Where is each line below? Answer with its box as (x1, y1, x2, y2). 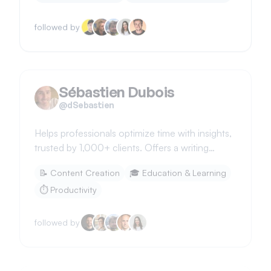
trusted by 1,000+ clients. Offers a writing (34, 134, 209, 146)
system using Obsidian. (34, 148, 131, 160)
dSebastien (67, 92, 114, 102)
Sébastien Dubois (59, 75, 175, 93)
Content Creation (50, 160, 120, 170)
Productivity (50, 177, 97, 187)
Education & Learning (142, 160, 226, 170)
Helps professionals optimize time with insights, (34, 119, 232, 131)
